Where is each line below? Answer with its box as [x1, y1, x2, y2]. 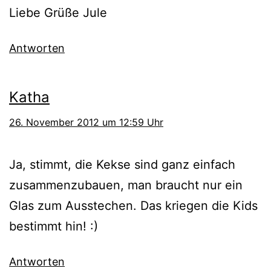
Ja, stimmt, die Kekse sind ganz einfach [9, 157, 235, 172]
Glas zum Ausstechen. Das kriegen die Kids [9, 198, 258, 213]
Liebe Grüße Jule [9, 5, 107, 20]
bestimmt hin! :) [9, 218, 98, 233]
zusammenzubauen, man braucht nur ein [9, 177, 243, 192]
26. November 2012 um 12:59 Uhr [9, 116, 163, 128]
